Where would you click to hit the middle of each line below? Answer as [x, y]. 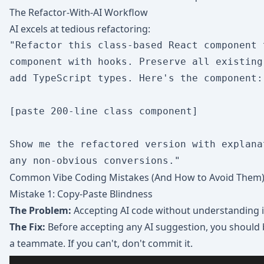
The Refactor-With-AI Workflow [79, 12]
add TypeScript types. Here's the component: [136, 78]
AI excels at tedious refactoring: [80, 29]
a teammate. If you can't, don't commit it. [101, 243]
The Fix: [27, 227]
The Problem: [40, 210]
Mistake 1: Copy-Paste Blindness [81, 194]
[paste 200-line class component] [104, 111]
